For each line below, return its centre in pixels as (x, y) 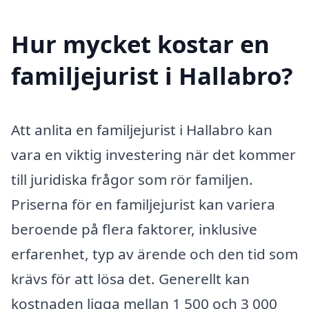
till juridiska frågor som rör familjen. (132, 180)
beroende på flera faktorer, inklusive (134, 229)
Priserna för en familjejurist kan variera (143, 205)
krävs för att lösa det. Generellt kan (130, 279)
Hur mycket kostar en (140, 44)
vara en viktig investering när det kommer (153, 155)
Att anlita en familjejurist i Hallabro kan (142, 130)
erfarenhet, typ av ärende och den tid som (154, 254)
